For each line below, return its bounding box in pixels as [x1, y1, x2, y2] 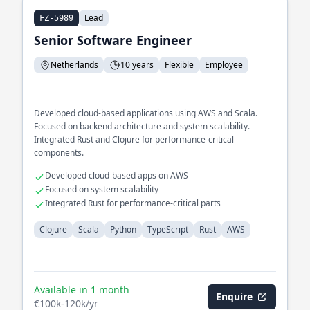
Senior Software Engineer [34, 32, 192, 48]
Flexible [165, 59, 194, 71]
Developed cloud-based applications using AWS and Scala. [34, 107, 257, 119]
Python [110, 224, 136, 235]
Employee [205, 59, 243, 71]
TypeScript [147, 224, 188, 235]
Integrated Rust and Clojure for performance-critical [34, 134, 234, 145]
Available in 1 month [34, 283, 129, 296]
